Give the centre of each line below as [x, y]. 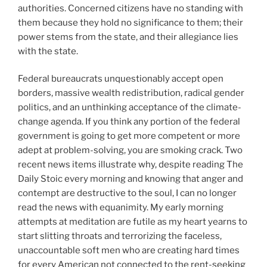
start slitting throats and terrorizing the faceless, [120, 236]
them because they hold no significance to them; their [131, 22]
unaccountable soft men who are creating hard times [129, 251]
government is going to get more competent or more [129, 136]
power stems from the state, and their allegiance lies [128, 37]
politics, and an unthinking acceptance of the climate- [130, 108]
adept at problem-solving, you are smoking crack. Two [130, 150]
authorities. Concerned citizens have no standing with [131, 8]
